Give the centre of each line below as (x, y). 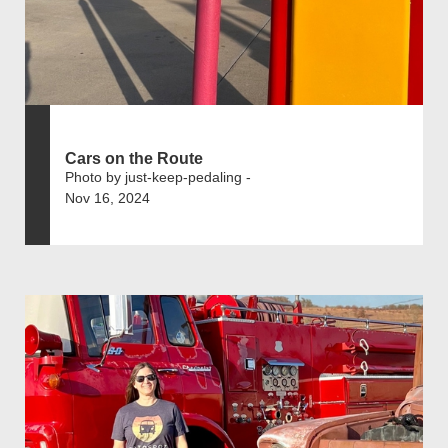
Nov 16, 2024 (107, 197)
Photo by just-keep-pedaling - (158, 176)
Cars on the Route (134, 158)
